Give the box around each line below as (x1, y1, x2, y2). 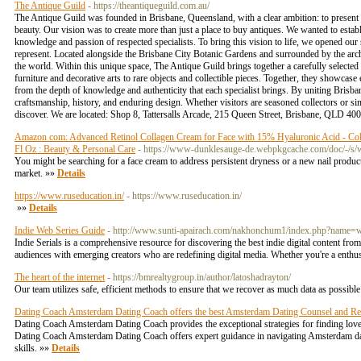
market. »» (15, 168, 57, 179)
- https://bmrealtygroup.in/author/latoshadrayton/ (107, 272, 291, 283)
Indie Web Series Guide (15, 225, 105, 236)
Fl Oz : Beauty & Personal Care (15, 143, 135, 155)
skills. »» (15, 342, 52, 354)
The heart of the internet (15, 272, 105, 283)
